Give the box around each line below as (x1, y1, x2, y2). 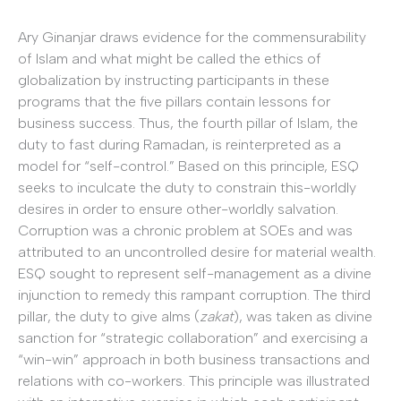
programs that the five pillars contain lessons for (18, 92, 330, 110)
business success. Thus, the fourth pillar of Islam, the (18, 114, 358, 132)
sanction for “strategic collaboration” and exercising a (18, 328, 368, 346)
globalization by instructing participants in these (18, 71, 329, 89)
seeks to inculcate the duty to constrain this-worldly (18, 178, 356, 196)
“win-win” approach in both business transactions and (18, 350, 370, 368)
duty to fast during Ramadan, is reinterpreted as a (18, 135, 341, 153)
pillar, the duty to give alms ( (18, 307, 200, 325)
